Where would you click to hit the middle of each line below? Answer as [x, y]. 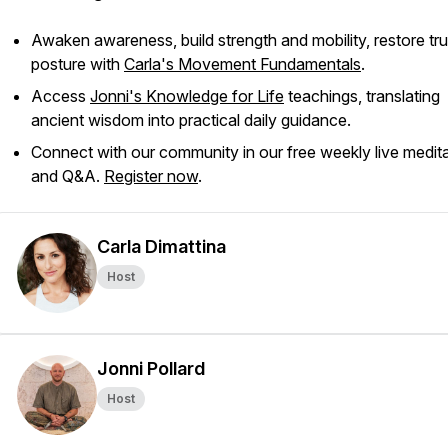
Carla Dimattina [161, 246]
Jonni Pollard [151, 368]
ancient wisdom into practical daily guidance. [191, 120]
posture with [77, 64]
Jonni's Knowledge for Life [187, 96]
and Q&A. [67, 176]
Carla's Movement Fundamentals [242, 64]
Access [60, 96]
